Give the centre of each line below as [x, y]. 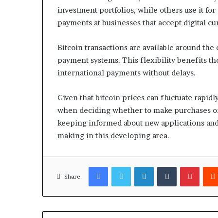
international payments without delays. [127, 73]
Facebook [122, 166]
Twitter [142, 166]
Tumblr [187, 166]
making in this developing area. [113, 136]
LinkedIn [167, 166]
